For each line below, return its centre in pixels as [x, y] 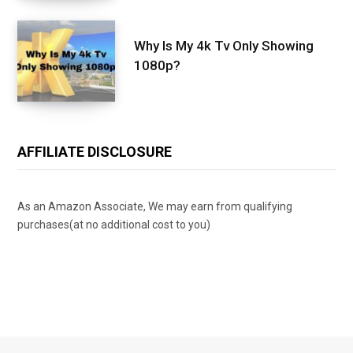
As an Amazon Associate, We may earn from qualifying [155, 206]
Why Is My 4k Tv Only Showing [224, 45]
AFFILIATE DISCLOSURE [95, 151]
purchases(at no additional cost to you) [114, 224]
